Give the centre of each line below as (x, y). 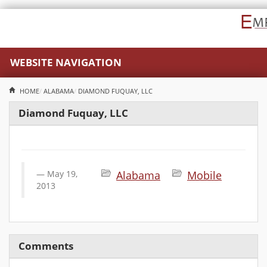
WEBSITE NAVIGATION (66, 62)
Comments (46, 246)
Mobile (204, 175)
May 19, (62, 174)
